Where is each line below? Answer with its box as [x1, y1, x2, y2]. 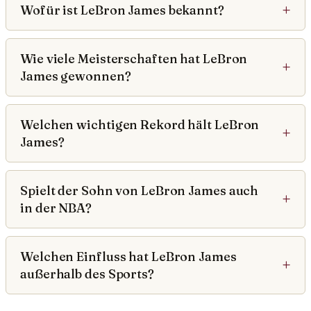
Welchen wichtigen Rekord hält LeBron [20, 117, 260, 133]
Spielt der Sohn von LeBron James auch [20, 183, 259, 199]
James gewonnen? [20, 68, 131, 85]
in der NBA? [20, 200, 92, 217]
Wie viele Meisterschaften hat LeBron [20, 51, 248, 67]
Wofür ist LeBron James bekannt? [20, 2, 224, 19]
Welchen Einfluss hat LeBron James [20, 249, 237, 265]
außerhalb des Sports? [20, 266, 154, 283]
